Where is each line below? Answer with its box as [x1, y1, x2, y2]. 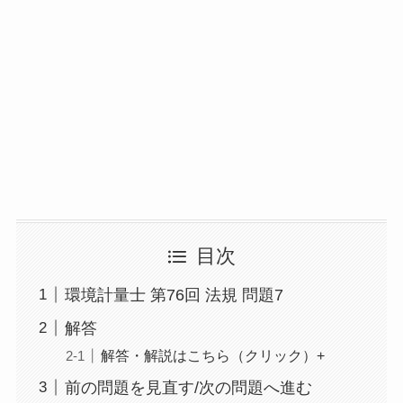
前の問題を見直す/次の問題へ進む [64, 378, 312, 397]
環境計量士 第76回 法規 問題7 [64, 285, 283, 304]
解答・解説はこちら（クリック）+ [100, 346, 325, 363]
